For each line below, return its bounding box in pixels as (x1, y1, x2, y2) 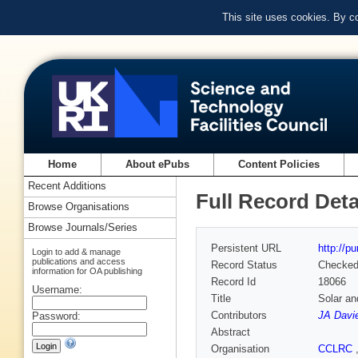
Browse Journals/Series (28, 221, 137, 234)
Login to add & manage (32, 246, 121, 257)
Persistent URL (211, 242, 281, 255)
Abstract (211, 326, 250, 339)
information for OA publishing (32, 265, 142, 276)
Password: (32, 309, 81, 322)
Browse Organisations (28, 201, 129, 213)
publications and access (32, 256, 125, 266)
